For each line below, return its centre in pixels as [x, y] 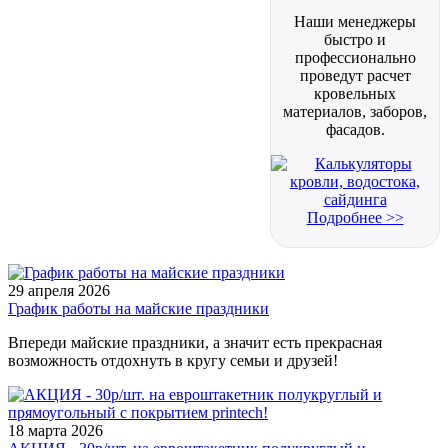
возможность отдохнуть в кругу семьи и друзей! [173, 360]
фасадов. [355, 129]
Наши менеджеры [355, 21]
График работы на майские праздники [138, 308]
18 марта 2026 [55, 430]
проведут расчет [355, 75]
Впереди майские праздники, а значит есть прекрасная [195, 342]
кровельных [355, 93]
